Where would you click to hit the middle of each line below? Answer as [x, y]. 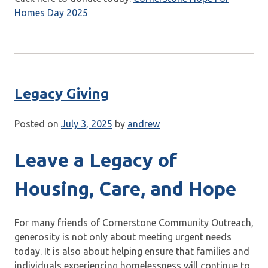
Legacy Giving [62, 93]
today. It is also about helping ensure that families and [132, 252]
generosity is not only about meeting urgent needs [123, 237]
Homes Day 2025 [51, 12]
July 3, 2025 [87, 124]
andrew [144, 124]
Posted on [38, 124]
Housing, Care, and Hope [125, 188]
